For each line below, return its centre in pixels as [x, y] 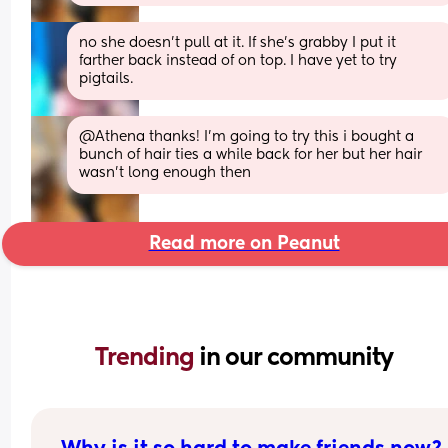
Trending [147, 357]
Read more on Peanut [244, 243]
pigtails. [106, 78]
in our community [296, 357]
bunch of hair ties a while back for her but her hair [251, 154]
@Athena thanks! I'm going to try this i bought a [247, 136]
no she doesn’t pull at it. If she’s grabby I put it [238, 42]
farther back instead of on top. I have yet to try [238, 60]
